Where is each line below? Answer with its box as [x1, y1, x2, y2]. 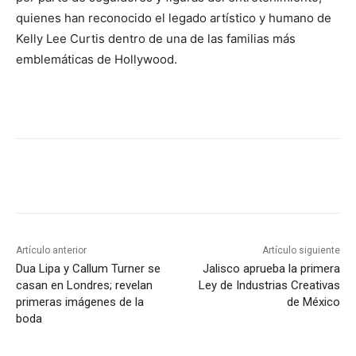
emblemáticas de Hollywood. [16, 51, 177, 67]
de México [286, 294, 340, 309]
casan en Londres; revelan [16, 277, 153, 292]
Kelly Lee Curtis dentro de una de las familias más [16, 30, 296, 46]
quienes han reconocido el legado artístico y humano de [16, 10, 331, 25]
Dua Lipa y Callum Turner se [16, 261, 161, 276]
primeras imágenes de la [16, 294, 144, 309]
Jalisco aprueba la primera [202, 261, 340, 276]
